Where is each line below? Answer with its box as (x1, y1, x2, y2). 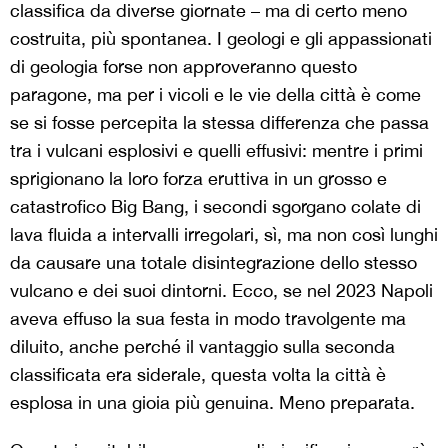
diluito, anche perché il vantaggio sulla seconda (10, 335, 395, 357)
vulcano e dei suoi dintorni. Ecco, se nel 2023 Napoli (10, 279, 433, 301)
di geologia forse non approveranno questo (10, 55, 357, 77)
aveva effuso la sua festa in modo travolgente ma (10, 307, 406, 329)
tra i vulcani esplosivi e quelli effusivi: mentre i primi (10, 139, 423, 161)
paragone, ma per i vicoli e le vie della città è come (10, 83, 421, 105)
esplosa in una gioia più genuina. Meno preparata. (10, 391, 415, 413)
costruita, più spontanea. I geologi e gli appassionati (10, 27, 432, 49)
